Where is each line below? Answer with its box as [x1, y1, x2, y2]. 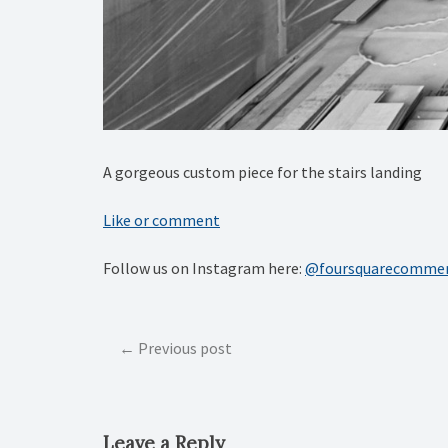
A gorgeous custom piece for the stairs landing [103, 161, 422, 182]
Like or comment [103, 209, 220, 230]
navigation [102, 360, 221, 392]
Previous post [138, 337, 232, 358]
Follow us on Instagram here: [103, 257, 305, 278]
